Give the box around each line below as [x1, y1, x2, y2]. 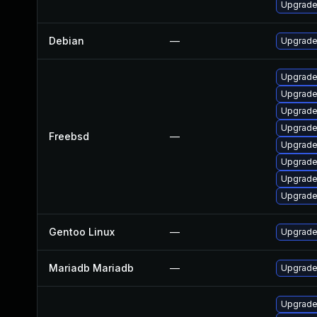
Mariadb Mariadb [49, 262, 134, 274]
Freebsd [49, 130, 89, 142]
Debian [49, 35, 84, 47]
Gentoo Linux [49, 226, 115, 238]
